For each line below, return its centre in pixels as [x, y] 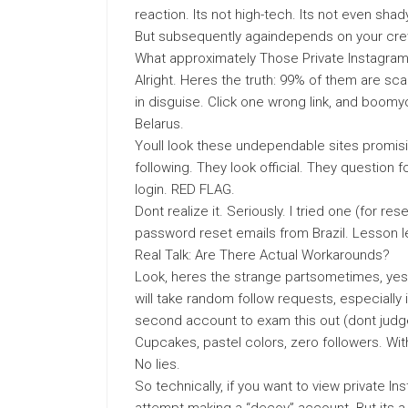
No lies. [158, 364]
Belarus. [159, 124]
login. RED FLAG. [185, 189]
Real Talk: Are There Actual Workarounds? [262, 255]
